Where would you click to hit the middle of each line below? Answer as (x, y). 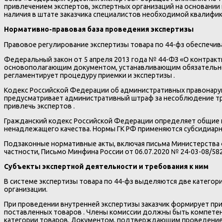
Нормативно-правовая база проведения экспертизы (99, 29)
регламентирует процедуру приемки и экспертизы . (89, 75)
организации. (26, 189)
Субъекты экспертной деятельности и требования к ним (106, 166)
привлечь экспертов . (39, 106)
